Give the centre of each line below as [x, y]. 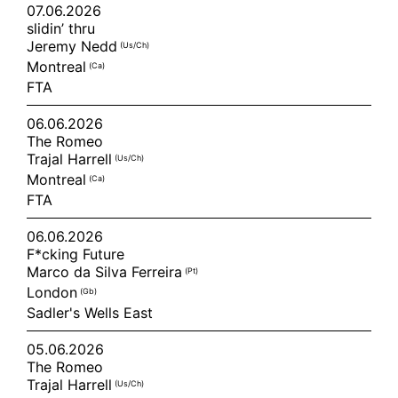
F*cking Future [76, 254]
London [53, 292]
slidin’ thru [61, 28]
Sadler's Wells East [90, 313]
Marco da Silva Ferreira [106, 272]
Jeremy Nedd [73, 46]
